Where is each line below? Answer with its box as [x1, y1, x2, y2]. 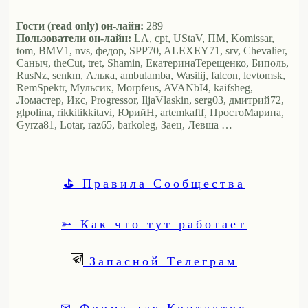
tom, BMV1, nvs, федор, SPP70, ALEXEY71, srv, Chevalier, [16, 44, 287, 56]
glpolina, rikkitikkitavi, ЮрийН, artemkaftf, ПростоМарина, [16, 106, 284, 118]
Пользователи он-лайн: [16, 32, 131, 44]
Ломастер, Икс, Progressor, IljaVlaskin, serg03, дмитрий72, [16, 93, 284, 106]
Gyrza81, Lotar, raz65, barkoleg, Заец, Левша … [16, 118, 232, 131]
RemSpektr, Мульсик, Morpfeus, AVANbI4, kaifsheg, [16, 81, 253, 93]
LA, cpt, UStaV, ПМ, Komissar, [131, 32, 274, 44]
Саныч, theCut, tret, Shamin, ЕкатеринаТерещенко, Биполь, [16, 56, 289, 69]
